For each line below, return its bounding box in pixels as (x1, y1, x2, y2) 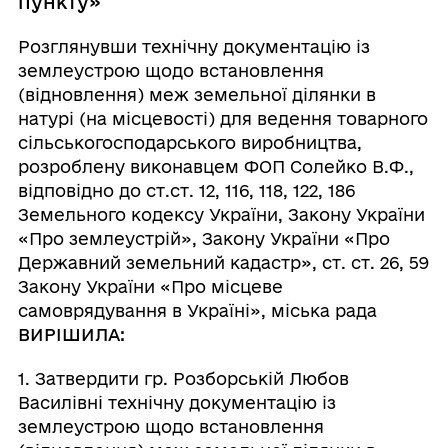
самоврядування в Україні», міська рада (17, 301, 377, 320)
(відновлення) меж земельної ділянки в (17, 85, 376, 104)
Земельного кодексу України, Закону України (17, 205, 425, 224)
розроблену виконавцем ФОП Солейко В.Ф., (17, 157, 414, 176)
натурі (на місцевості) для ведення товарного (17, 109, 428, 128)
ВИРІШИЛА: (17, 325, 125, 344)
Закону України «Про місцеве (17, 277, 283, 296)
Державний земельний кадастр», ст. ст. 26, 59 (17, 253, 429, 272)
